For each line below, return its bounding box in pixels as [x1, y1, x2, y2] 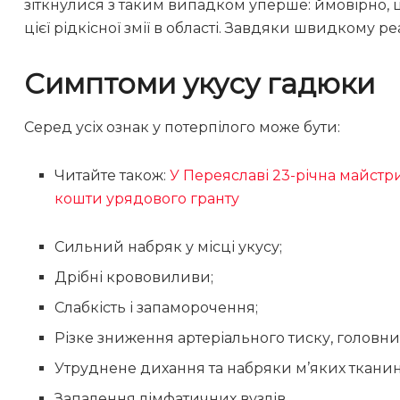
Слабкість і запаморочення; [54, 299, 259, 317]
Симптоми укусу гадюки [24, 66, 375, 101]
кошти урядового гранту [54, 190, 240, 208]
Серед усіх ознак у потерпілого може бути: [24, 119, 340, 137]
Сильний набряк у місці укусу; [54, 238, 283, 256]
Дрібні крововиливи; [54, 269, 214, 287]
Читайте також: [54, 167, 171, 185]
